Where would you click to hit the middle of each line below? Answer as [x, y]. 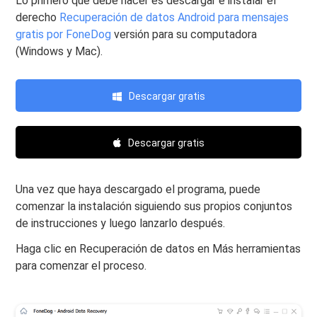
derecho [38, 18]
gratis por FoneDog [64, 35]
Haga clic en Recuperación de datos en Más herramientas [158, 249]
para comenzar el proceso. [81, 266]
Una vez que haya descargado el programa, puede [138, 190]
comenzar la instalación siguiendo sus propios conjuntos [154, 207]
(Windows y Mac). [59, 52]
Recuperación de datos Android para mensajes [174, 18]
